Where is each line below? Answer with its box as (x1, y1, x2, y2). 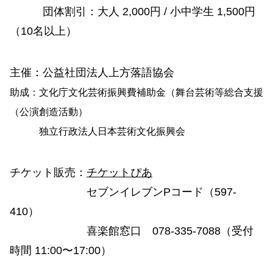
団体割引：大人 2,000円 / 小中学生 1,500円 (10, 5, 255, 18)
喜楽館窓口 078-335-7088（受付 (10, 224, 253, 237)
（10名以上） (10, 24, 77, 37)
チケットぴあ (87, 166, 152, 179)
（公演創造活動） (10, 106, 88, 117)
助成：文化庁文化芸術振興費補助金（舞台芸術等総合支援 (10, 87, 263, 97)
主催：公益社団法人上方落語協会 (10, 66, 174, 79)
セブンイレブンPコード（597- (10, 185, 236, 198)
